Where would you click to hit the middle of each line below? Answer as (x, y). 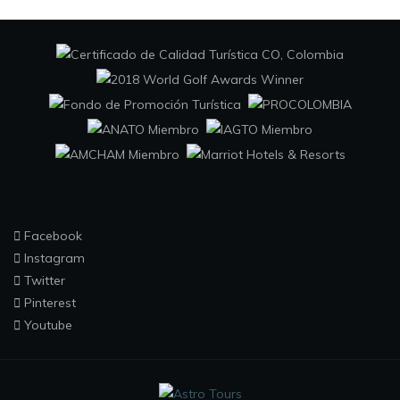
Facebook (51, 235)
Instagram (53, 258)
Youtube (46, 325)
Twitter (43, 280)
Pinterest (48, 302)
